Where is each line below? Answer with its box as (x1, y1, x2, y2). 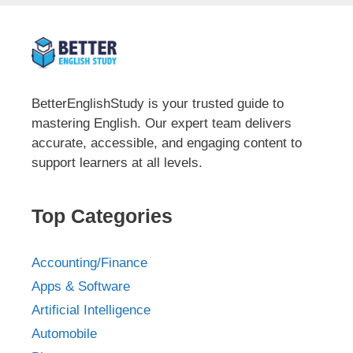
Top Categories (32, 204, 173, 227)
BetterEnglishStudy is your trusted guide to (32, 95, 284, 111)
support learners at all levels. (32, 154, 203, 170)
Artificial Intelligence (32, 302, 150, 318)
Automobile (32, 325, 97, 341)
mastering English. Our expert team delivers (32, 115, 292, 131)
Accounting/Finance (32, 255, 147, 270)
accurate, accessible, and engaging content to (32, 135, 302, 150)
